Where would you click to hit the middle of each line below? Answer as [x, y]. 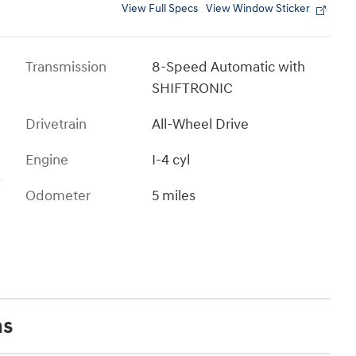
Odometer [58, 196]
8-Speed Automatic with [229, 68]
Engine [47, 161]
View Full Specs [160, 9]
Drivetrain [56, 125]
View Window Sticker [258, 9]
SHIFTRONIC [193, 89]
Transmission [66, 68]
